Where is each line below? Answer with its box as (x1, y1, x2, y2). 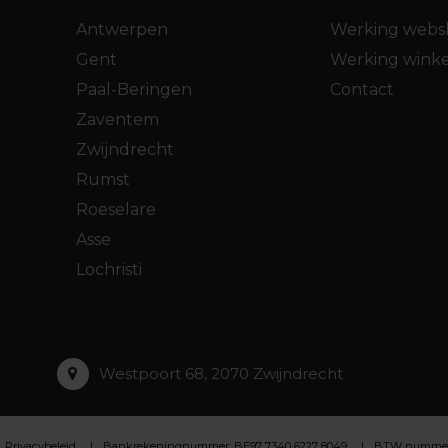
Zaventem (76, 109, 160, 129)
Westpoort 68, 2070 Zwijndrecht (98, 363, 343, 383)
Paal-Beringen (76, 79, 193, 99)
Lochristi (76, 259, 143, 279)
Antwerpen (76, 19, 169, 39)
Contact (329, 79, 394, 99)
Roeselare (76, 199, 157, 219)
